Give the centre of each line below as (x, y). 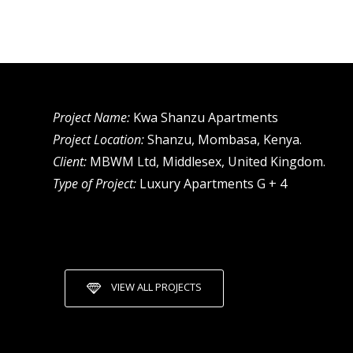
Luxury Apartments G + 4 (212, 184)
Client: (70, 162)
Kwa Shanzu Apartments (204, 117)
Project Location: (99, 139)
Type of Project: (95, 184)
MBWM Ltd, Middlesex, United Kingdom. (206, 162)
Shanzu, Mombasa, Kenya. (223, 139)
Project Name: (92, 117)
